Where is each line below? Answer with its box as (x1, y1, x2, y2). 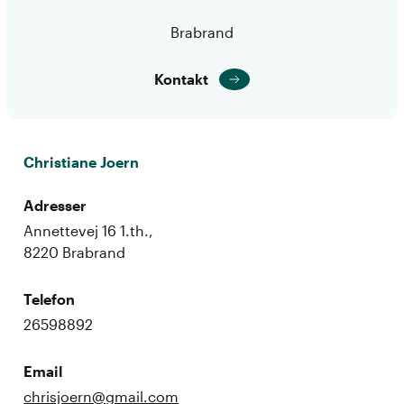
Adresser (23, 196, 87, 214)
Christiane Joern (23, 152, 140, 170)
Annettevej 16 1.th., (23, 221, 154, 239)
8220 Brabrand (23, 243, 126, 261)
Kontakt (153, 69, 208, 87)
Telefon (23, 289, 76, 308)
